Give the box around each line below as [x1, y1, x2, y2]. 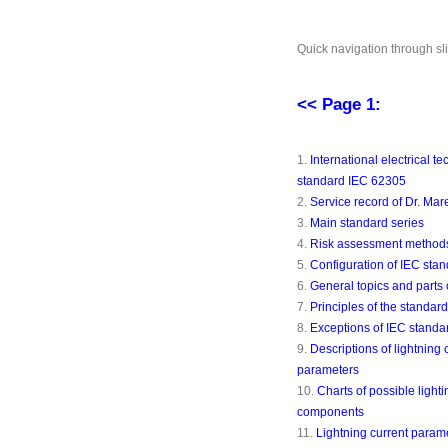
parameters [297, 363, 359, 377]
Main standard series [310, 216, 424, 230]
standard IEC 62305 [297, 174, 406, 188]
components [297, 405, 364, 419]
